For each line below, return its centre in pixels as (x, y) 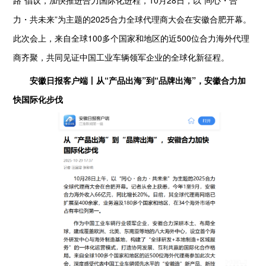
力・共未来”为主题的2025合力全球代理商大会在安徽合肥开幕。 (132, 19)
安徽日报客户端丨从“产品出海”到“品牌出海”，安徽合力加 (138, 80)
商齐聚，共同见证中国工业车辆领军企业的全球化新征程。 (121, 57)
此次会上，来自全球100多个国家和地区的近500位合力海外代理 (132, 38)
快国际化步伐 (38, 99)
